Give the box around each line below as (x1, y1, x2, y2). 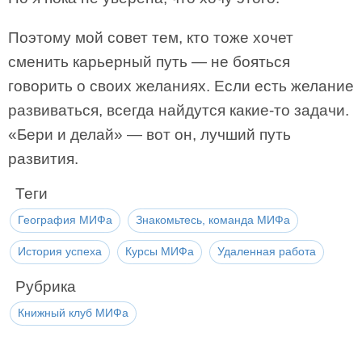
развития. (8, 150, 78, 168)
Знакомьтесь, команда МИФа (136, 213, 290, 227)
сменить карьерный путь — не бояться (8, 53, 290, 71)
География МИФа (18, 213, 112, 227)
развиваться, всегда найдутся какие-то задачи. (8, 102, 349, 120)
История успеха (18, 245, 102, 259)
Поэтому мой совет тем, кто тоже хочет (8, 29, 293, 47)
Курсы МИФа (125, 245, 194, 259)
